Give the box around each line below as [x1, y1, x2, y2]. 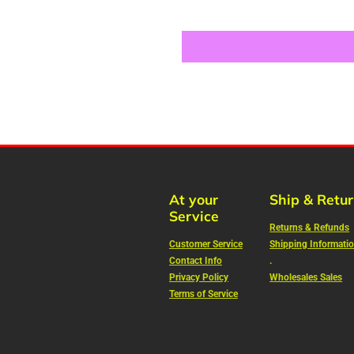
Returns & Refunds [269, 221, 350, 233]
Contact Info [169, 254, 222, 266]
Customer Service [169, 238, 243, 250]
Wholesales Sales [269, 271, 343, 283]
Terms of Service [169, 288, 238, 299]
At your [169, 190, 218, 209]
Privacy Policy [169, 271, 228, 283]
